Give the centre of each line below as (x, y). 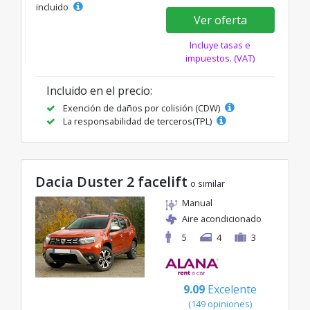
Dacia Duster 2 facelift (111, 182)
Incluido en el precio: (99, 91)
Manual (197, 203)
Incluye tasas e (220, 45)
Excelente (232, 289)
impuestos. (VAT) (220, 58)
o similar (208, 184)
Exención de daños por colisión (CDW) (142, 108)
